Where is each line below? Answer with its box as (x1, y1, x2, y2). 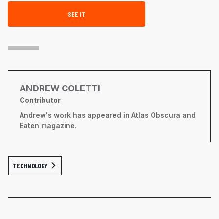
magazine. (39, 121, 77, 130)
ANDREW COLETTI (20, 83, 100, 93)
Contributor (20, 95, 61, 104)
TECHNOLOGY (13, 161, 47, 170)
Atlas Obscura (131, 110, 180, 119)
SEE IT (67, 9, 86, 18)
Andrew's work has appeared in (20, 110, 131, 119)
